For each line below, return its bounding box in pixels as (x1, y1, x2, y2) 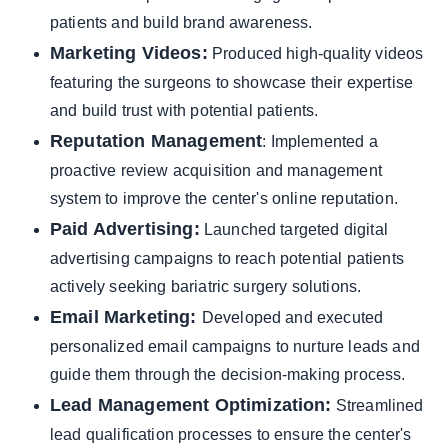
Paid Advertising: (50, 219, 200, 239)
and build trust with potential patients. (50, 102, 319, 119)
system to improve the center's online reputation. (50, 190, 398, 207)
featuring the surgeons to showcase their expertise (50, 74, 414, 91)
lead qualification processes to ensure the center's (50, 426, 412, 443)
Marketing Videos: (50, 43, 208, 63)
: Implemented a (262, 133, 378, 150)
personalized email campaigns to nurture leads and (50, 338, 420, 355)
